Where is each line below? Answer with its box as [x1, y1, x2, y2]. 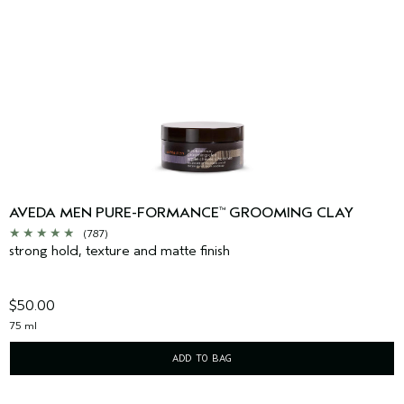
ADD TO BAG [172, 352, 232, 365]
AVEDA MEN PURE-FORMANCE [9, 205, 219, 222]
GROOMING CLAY [225, 205, 353, 222]
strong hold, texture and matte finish [9, 243, 230, 260]
